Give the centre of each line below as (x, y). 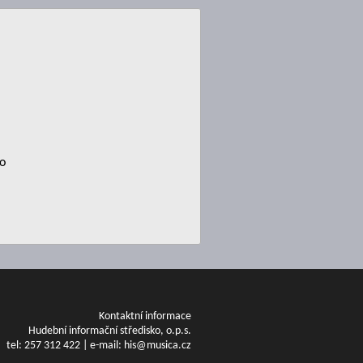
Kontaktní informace (145, 316)
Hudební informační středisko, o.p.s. (110, 331)
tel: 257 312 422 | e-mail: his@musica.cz (99, 346)
